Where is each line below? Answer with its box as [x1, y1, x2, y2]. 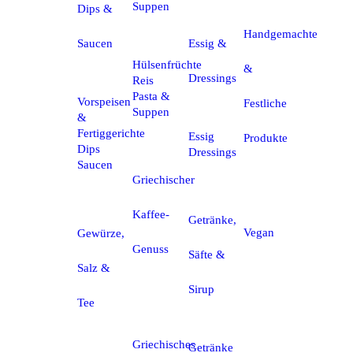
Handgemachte [243, 27, 318, 40]
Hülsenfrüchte [132, 58, 203, 71]
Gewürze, [77, 226, 124, 240]
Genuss [132, 243, 169, 256]
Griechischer [132, 173, 195, 187]
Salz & [77, 261, 110, 274]
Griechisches [132, 337, 196, 351]
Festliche [243, 96, 288, 110]
